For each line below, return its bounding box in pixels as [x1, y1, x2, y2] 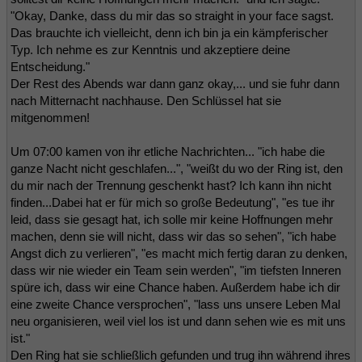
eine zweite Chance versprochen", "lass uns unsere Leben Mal [11, 297, 340, 311]
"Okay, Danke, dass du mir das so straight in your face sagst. [11, 8, 334, 23]
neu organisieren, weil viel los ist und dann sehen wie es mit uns [11, 314, 346, 328]
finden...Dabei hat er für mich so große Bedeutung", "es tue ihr [11, 195, 335, 209]
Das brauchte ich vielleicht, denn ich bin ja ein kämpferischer [11, 25, 328, 40]
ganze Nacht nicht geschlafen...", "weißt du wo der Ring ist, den [11, 161, 343, 175]
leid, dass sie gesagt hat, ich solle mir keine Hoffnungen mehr [11, 212, 333, 226]
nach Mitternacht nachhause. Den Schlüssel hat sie [11, 93, 281, 107]
